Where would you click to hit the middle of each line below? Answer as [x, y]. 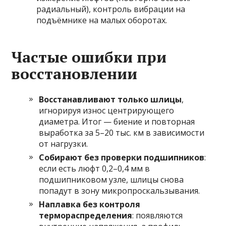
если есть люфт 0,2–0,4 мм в [95, 169]
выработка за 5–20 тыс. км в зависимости [122, 133]
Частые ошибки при [89, 57]
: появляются [158, 216]
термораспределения [86, 216]
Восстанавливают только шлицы [110, 100]
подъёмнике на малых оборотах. [102, 20]
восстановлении [74, 74]
